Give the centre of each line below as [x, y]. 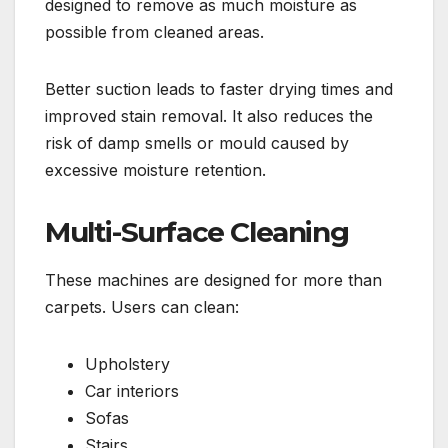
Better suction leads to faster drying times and [219, 88]
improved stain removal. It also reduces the [209, 115]
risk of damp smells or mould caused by [197, 142]
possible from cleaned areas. [154, 31]
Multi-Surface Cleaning [197, 231]
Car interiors [132, 391]
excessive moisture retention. [155, 169]
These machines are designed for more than [213, 280]
